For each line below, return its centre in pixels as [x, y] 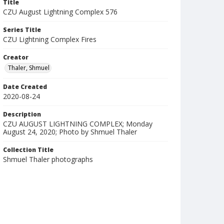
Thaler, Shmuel [29, 68]
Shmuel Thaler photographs [48, 159]
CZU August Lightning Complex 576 [60, 12]
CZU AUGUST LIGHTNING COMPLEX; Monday [78, 124]
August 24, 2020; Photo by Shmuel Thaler [70, 132]
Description [22, 114]
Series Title [22, 30]
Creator [16, 57]
